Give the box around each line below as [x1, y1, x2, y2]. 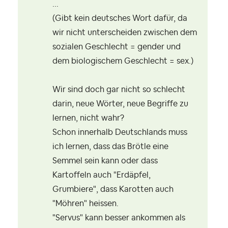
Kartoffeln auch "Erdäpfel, [52, 171, 151, 180]
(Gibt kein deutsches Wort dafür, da [52, 14, 187, 23]
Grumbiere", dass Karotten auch [52, 185, 174, 194]
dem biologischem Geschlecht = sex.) [52, 57, 193, 66]
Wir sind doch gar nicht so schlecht [52, 85, 185, 94]
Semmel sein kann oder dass [52, 157, 158, 165]
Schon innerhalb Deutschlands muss [52, 128, 187, 137]
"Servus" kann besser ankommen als [52, 214, 185, 222]
